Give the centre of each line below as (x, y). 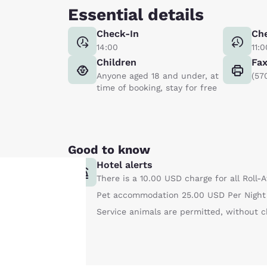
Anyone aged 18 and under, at (158, 75)
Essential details (136, 14)
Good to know (109, 149)
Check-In (118, 33)
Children (117, 62)
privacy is (82, 232)
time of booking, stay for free (157, 87)
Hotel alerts (125, 164)
